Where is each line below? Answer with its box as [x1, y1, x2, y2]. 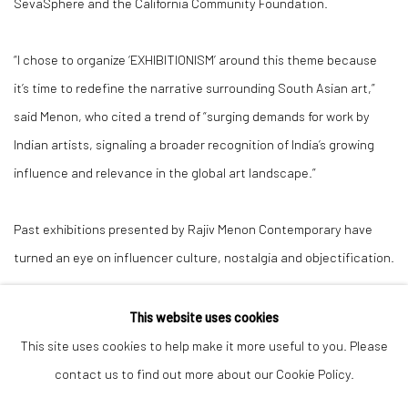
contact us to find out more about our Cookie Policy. [54, 365, 354, 382]
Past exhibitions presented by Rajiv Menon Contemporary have [14, 220, 372, 237]
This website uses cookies [129, 309, 279, 325]
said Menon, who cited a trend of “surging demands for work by [14, 107, 370, 124]
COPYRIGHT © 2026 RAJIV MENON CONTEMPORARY [14, 389, 281, 400]
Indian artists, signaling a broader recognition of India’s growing [14, 136, 374, 152]
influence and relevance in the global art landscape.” [14, 164, 316, 180]
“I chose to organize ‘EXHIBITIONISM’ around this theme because [14, 51, 377, 67]
